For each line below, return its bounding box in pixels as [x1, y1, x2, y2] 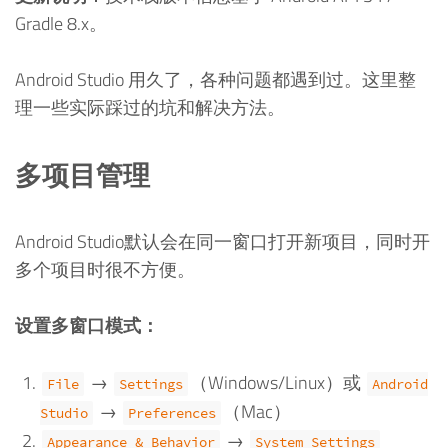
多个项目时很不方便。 [15, 255, 195, 283]
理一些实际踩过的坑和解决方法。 [15, 94, 285, 122]
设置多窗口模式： [15, 312, 159, 340]
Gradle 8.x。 [15, 9, 107, 37]
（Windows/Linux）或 [190, 369, 366, 397]
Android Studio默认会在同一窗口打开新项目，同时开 [15, 227, 430, 255]
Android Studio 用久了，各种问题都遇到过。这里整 [15, 66, 416, 94]
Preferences [128, 404, 217, 423]
